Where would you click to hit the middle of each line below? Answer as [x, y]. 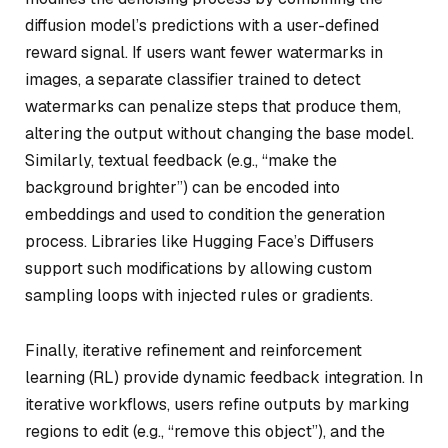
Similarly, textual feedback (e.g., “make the [181, 160]
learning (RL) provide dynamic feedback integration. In [224, 378]
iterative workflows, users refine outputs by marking [217, 405]
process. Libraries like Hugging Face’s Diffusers [199, 241]
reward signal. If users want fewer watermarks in [204, 52]
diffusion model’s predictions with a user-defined [202, 25]
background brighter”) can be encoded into [182, 187]
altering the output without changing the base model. [219, 133]
